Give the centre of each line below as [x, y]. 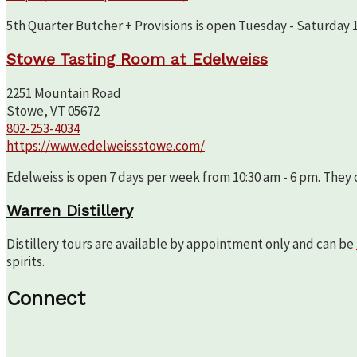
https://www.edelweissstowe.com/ [106, 145]
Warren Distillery [70, 210]
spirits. [25, 262]
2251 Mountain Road [64, 93]
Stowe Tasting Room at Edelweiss [137, 59]
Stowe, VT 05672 [53, 110]
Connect [46, 299]
